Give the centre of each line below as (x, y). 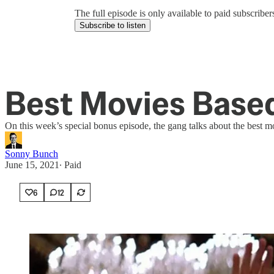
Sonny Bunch (31, 154)
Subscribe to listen (113, 26)
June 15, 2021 (32, 165)
